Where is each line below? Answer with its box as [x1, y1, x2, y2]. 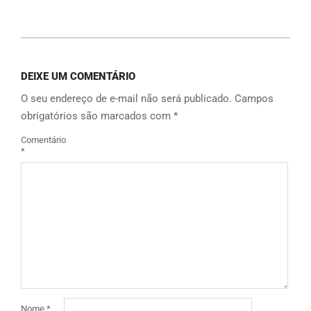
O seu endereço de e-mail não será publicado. [21, 92, 232, 106]
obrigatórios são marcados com [21, 110, 174, 123]
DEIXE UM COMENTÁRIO [21, 70, 135, 83]
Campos [235, 92, 274, 106]
